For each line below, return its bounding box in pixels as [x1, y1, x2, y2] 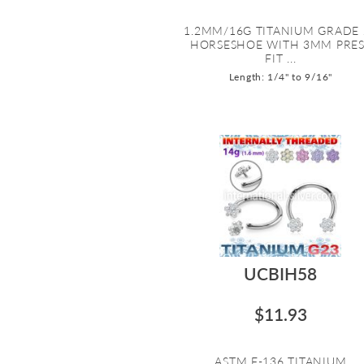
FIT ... [265, 50, 297, 65]
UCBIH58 [244, 262, 318, 284]
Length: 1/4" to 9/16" [228, 70, 333, 83]
